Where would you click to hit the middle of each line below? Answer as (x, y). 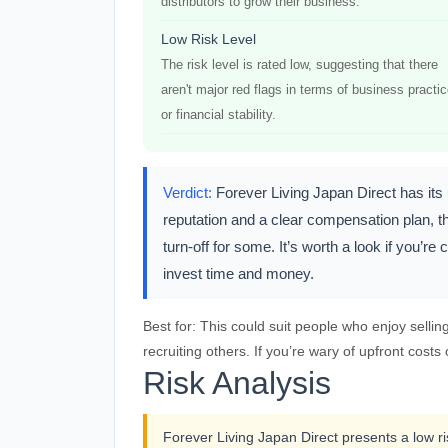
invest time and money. (238, 273)
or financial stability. (218, 114)
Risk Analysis (237, 383)
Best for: (169, 326)
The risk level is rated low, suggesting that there (299, 64)
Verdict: (187, 192)
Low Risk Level (208, 39)
